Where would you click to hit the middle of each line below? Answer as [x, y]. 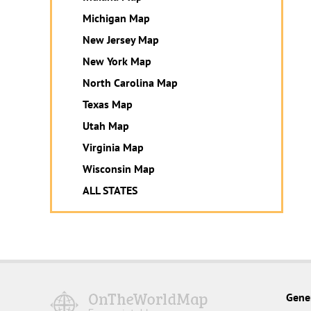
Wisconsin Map [119, 169]
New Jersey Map [121, 40]
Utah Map [106, 126]
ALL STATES [110, 190]
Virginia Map [113, 147]
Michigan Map [116, 18]
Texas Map [108, 104]
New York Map [117, 61]
